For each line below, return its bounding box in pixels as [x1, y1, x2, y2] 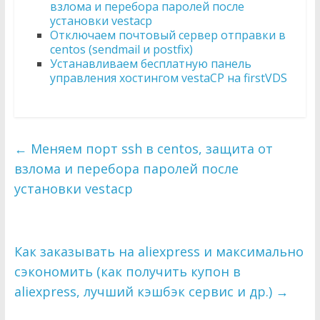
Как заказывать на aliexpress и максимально [14, 243, 304, 260]
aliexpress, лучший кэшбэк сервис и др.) [14, 283, 276, 300]
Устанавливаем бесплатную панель [49, 56, 251, 71]
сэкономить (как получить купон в [14, 263, 241, 280]
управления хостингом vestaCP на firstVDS [49, 70, 287, 86]
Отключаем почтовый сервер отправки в [49, 27, 286, 43]
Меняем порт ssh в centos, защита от [26, 140, 273, 157]
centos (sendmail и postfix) [49, 41, 193, 57]
